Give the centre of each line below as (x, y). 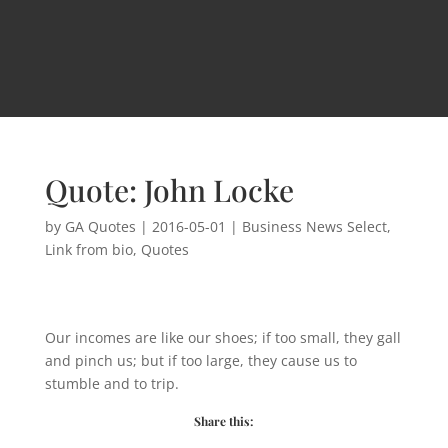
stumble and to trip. (111, 383)
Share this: (224, 420)
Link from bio (88, 249)
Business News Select (314, 226)
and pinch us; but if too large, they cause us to (200, 360)
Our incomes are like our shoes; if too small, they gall (222, 337)
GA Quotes (100, 226)
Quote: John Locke (169, 189)
